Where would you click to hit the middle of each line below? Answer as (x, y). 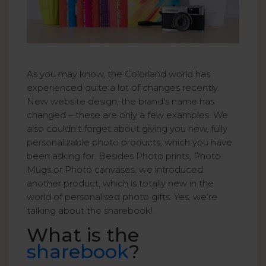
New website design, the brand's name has (121, 102)
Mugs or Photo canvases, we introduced (115, 170)
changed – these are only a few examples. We (127, 115)
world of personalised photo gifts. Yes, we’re (122, 197)
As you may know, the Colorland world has (118, 74)
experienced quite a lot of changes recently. (123, 88)
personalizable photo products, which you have (129, 142)
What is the (83, 235)
